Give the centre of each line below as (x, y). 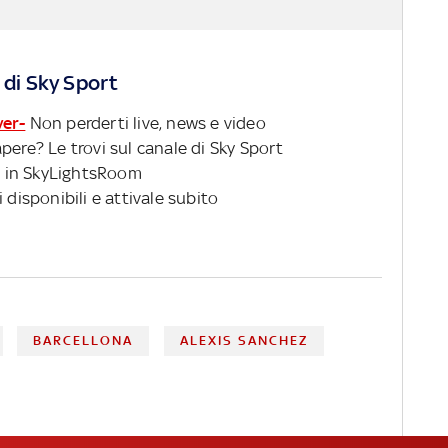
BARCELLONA (83, 340)
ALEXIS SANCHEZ (243, 340)
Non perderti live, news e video (145, 122)
